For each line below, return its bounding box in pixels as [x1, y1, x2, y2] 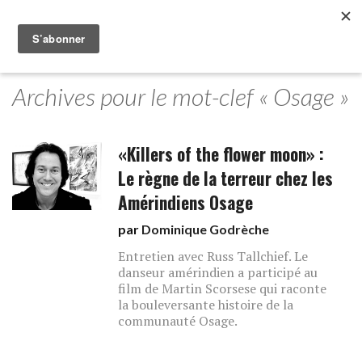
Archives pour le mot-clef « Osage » [12, 82, 349, 111]
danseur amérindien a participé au [118, 263, 318, 281]
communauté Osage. [118, 312, 238, 330]
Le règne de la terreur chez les [118, 166, 334, 191]
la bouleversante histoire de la [118, 296, 294, 314]
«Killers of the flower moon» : [118, 141, 325, 166]
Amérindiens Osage [118, 190, 254, 215]
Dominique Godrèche [141, 221, 270, 237]
